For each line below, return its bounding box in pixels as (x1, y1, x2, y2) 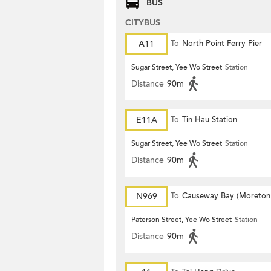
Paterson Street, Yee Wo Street (131, 215, 232, 224)
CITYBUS (125, 17, 160, 28)
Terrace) (171, 212, 199, 223)
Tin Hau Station (182, 114, 237, 125)
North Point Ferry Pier (182, 38, 262, 49)
